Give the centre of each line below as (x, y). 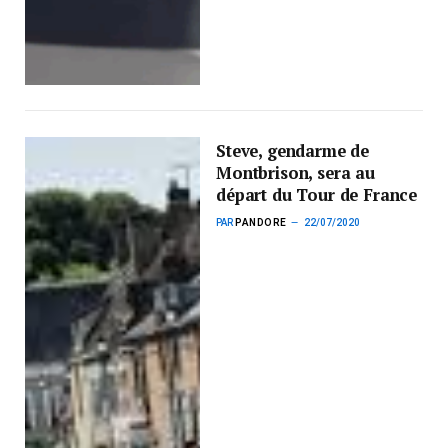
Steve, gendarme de (293, 151)
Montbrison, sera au (295, 173)
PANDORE (261, 222)
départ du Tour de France (317, 195)
